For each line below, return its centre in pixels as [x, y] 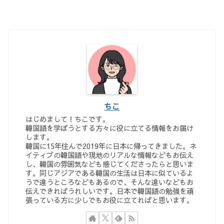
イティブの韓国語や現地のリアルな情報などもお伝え [110, 155]
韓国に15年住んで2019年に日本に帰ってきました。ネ [111, 146]
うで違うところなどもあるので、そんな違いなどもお [110, 182]
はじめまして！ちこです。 [68, 119]
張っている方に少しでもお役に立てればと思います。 [110, 200]
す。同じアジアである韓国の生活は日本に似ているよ [110, 173]
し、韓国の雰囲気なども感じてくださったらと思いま [110, 164]
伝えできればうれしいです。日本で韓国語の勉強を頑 [110, 191]
